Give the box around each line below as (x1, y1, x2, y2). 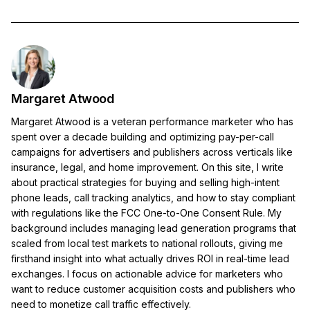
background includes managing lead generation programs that (11, 221, 296, 234)
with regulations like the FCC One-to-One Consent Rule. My (11, 206, 282, 219)
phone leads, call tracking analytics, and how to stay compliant (11, 191, 295, 203)
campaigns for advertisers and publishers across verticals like (11, 145, 293, 158)
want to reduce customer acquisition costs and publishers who (11, 282, 295, 295)
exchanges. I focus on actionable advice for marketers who (11, 267, 283, 280)
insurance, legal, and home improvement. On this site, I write (11, 161, 284, 173)
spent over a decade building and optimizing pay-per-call (11, 130, 274, 143)
